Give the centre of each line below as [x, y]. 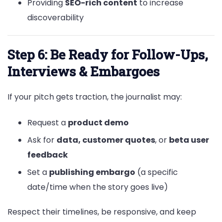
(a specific [157, 172]
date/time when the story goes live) [98, 187]
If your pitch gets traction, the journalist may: [95, 97]
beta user [189, 140]
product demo [98, 122]
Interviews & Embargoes [83, 72]
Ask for [42, 140]
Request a [48, 122]
